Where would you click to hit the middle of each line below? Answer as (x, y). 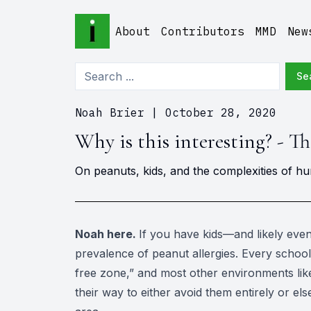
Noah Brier (109, 112)
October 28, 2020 (220, 112)
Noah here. (107, 234)
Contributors (202, 31)
